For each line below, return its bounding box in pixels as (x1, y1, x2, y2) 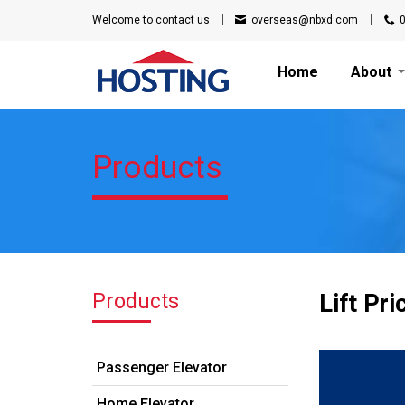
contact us (155, 14, 210, 26)
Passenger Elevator (97, 358, 227, 376)
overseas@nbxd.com (251, 14, 358, 26)
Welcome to (92, 14, 155, 26)
